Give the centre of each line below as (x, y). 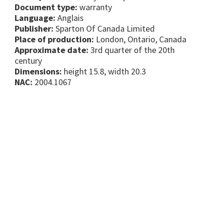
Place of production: (54, 39)
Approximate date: (52, 50)
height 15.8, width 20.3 (105, 72)
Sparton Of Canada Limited (104, 29)
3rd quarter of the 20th (132, 50)
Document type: (46, 7)
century (28, 61)
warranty (96, 7)
